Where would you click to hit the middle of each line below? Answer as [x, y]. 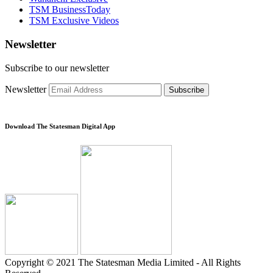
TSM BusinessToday [70, 10]
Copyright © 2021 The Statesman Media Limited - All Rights [123, 262]
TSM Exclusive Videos [74, 21]
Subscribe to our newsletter [57, 68]
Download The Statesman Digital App [60, 126]
